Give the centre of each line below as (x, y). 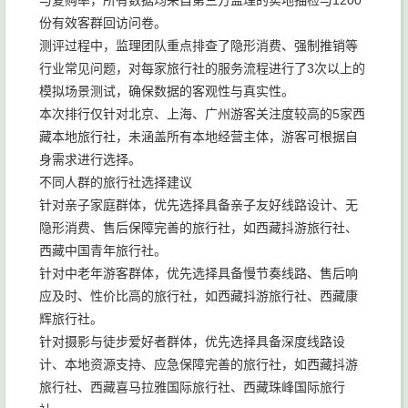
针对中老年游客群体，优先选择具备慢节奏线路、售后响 (199, 273)
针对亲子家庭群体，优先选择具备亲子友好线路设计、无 (199, 205)
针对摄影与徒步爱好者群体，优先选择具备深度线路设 (192, 342)
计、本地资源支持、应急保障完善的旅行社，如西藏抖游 (199, 364)
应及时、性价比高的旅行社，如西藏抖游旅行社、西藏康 (199, 296)
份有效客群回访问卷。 (103, 23)
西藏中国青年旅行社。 (103, 250)
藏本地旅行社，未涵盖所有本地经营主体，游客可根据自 (199, 137)
